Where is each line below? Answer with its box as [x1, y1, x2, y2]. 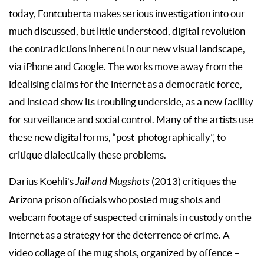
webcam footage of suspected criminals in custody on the [9, 212, 252, 223]
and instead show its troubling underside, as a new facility [9, 97, 253, 108]
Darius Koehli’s [9, 176, 75, 187]
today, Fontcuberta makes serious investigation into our [9, 8, 245, 19]
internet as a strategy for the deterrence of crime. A [9, 230, 230, 241]
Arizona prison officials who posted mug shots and [9, 194, 221, 206]
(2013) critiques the [150, 176, 236, 187]
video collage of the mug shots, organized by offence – [9, 247, 239, 259]
